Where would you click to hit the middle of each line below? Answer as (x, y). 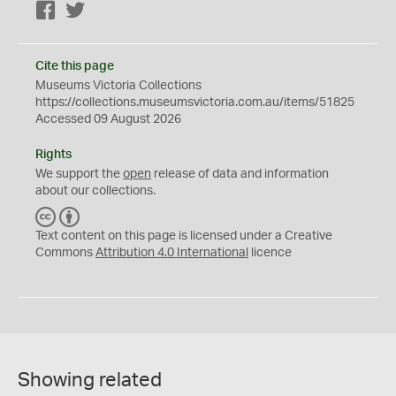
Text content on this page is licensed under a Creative (184, 236)
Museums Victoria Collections (118, 85)
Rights (53, 154)
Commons (65, 252)
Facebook (84, 11)
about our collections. (95, 190)
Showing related (90, 380)
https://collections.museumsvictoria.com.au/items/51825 (195, 102)
